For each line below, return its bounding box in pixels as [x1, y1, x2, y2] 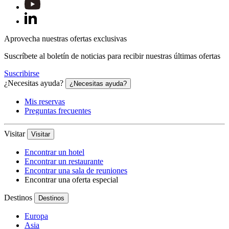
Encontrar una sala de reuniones [25, 166, 127, 175]
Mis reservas [25, 97, 65, 106]
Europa [25, 211, 48, 220]
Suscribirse [4, 68, 39, 78]
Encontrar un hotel [25, 147, 84, 156]
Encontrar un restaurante [25, 156, 103, 166]
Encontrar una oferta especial [25, 175, 118, 184]
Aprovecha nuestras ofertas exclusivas [4, 34, 127, 43]
